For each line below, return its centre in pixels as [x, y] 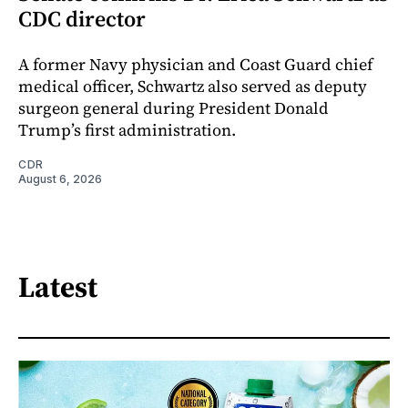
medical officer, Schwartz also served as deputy [193, 86]
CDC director [82, 18]
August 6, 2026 [60, 178]
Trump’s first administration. [127, 129]
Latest [58, 287]
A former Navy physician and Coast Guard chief [195, 64]
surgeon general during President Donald [173, 107]
